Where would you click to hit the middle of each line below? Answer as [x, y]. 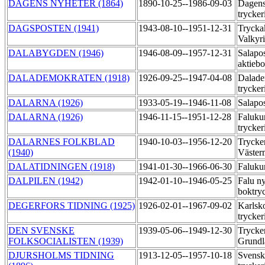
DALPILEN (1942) [46, 181]
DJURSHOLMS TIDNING [61, 256]
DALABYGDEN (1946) [56, 53]
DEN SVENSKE [41, 231]
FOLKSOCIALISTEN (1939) [66, 241]
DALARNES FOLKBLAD [62, 142]
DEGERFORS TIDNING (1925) [72, 206]
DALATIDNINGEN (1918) [62, 167]
